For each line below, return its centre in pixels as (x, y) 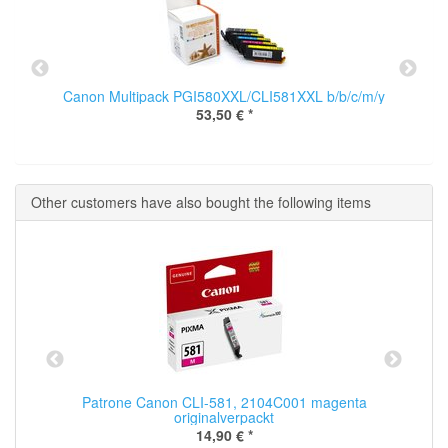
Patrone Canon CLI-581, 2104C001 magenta (224, 402)
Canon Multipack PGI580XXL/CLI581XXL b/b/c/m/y (224, 96)
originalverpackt (224, 417)
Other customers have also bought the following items (201, 202)
